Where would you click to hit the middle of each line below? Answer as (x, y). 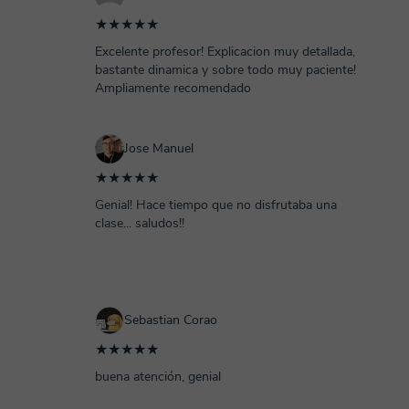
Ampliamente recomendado (173, 88)
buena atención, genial (158, 377)
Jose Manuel (159, 148)
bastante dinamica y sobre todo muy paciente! (225, 70)
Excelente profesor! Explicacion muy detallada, (225, 52)
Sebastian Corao (171, 320)
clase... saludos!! (140, 223)
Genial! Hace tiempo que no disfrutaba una (216, 205)
